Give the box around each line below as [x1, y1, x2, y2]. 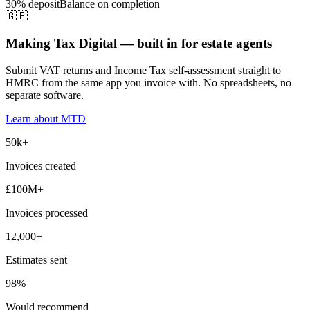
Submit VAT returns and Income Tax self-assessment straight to [6, 64, 281, 76]
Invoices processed [6, 206, 88, 219]
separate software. [6, 89, 84, 101]
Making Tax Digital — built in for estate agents [6, 36, 272, 51]
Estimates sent [6, 253, 67, 266]
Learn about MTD [6, 112, 86, 125]
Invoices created [6, 159, 76, 172]
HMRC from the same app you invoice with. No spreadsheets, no [6, 76, 291, 89]
